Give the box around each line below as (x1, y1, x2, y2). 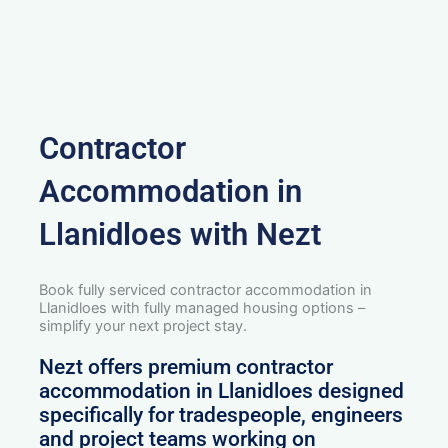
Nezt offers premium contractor (39, 355, 334, 380)
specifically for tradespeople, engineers (39, 403, 404, 428)
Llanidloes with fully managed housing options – (39, 299, 366, 318)
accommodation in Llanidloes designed (39, 379, 405, 404)
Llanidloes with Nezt (39, 216, 322, 254)
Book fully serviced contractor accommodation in (39, 281, 373, 300)
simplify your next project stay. (39, 317, 248, 336)
